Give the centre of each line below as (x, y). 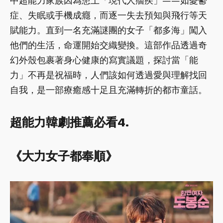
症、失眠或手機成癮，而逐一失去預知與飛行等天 (109, 15)
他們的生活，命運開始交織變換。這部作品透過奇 (109, 45)
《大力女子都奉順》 (64, 156)
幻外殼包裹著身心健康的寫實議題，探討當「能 (104, 60)
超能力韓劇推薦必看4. (69, 122)
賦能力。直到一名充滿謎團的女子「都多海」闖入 (109, 30)
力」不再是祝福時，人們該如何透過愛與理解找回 (109, 75)
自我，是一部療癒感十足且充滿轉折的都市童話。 (109, 90)
